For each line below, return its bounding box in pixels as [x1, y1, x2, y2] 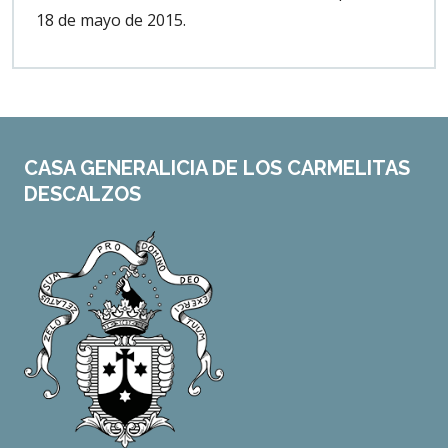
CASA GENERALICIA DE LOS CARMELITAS [24, 156, 410, 180]
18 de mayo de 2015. [36, 9, 186, 31]
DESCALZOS [24, 182, 141, 206]
